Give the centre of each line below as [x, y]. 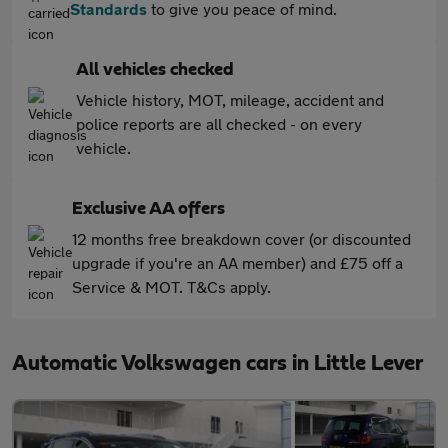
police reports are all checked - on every [219, 124]
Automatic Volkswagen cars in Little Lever [217, 363]
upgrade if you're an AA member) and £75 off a [237, 263]
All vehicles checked [155, 70]
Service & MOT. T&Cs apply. [171, 287]
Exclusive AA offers [148, 209]
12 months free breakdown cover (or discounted [241, 239]
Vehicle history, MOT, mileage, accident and [230, 100]
